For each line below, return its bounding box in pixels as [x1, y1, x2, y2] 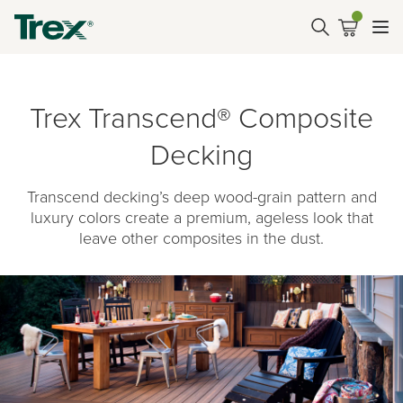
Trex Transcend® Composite [30, 96, 373, 137]
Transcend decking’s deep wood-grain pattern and [26, 185, 377, 207]
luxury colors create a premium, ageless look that [30, 206, 373, 228]
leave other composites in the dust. [79, 227, 324, 248]
